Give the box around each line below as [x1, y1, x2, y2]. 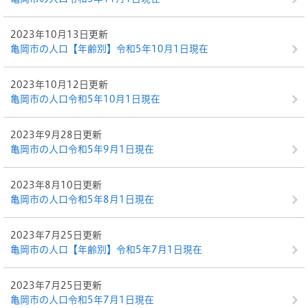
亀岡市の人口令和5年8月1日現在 [10, 195, 154, 204]
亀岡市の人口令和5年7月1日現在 [10, 295, 154, 305]
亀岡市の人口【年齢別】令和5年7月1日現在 [10, 245, 202, 254]
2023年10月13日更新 [10, 30, 108, 39]
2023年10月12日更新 [10, 80, 108, 89]
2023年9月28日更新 [10, 130, 102, 140]
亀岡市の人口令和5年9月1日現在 [10, 144, 154, 154]
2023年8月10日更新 [10, 180, 102, 190]
